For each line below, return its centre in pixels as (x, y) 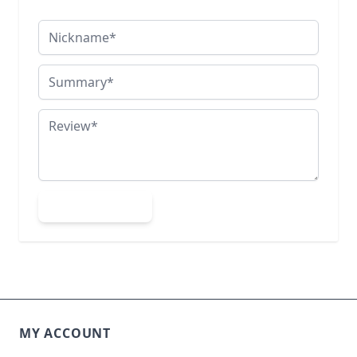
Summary (67, 73)
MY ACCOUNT (65, 333)
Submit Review (95, 206)
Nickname (68, 28)
